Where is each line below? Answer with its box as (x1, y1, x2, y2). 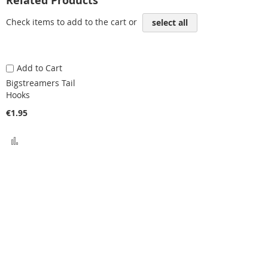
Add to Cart (17, 62, 62, 74)
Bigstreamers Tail (6, 77, 75, 89)
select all (152, 17, 188, 28)
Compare (23, 157, 59, 169)
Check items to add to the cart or (6, 16, 139, 28)
